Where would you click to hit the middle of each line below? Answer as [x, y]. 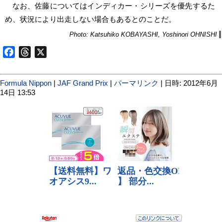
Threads [45, 52]
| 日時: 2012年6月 [188, 83]
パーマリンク [136, 83]
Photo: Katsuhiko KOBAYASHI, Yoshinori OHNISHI [143, 34]
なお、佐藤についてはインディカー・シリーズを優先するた [110, 5]
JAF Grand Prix [83, 83]
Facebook [32, 52]
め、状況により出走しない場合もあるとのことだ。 [90, 19]
